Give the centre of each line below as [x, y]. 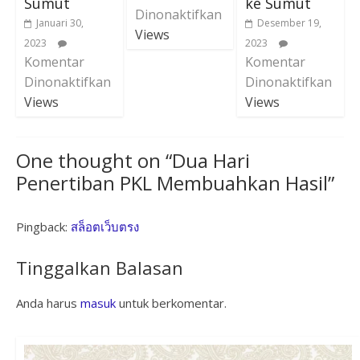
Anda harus [48, 303]
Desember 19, [290, 22]
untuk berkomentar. [171, 303]
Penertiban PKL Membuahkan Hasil [172, 182]
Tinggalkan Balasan [99, 267]
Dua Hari [211, 160]
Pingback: [43, 226]
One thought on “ [94, 160]
